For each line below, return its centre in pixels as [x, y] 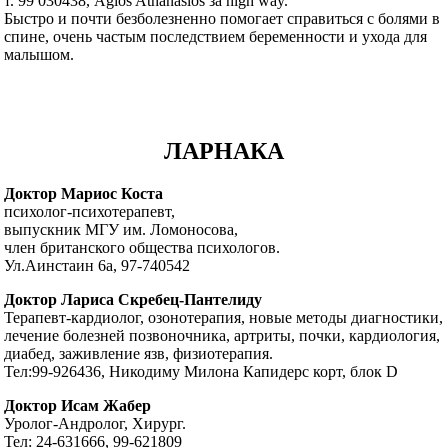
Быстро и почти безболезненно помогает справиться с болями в [222, 19]
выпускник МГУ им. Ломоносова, [121, 229]
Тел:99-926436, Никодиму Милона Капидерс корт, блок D [201, 371]
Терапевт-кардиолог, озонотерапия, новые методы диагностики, [224, 317]
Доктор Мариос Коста [84, 193]
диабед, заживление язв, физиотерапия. [139, 353]
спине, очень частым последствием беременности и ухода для [216, 37]
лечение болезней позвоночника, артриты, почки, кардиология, [222, 335]
